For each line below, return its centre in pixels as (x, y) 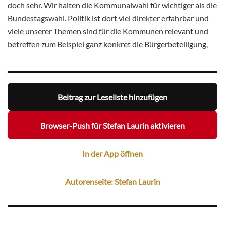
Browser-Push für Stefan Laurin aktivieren (113, 125)
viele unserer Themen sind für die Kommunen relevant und (108, 31)
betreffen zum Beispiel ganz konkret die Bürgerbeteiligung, (108, 44)
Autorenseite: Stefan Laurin (113, 181)
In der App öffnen (113, 153)
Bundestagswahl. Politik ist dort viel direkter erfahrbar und (108, 18)
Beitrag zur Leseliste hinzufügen (113, 97)
